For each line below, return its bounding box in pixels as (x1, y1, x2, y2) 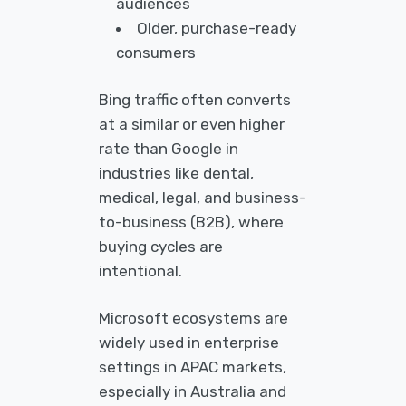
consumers (116, 43, 197, 62)
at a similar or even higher (99, 114, 285, 133)
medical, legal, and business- (99, 188, 306, 207)
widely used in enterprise (99, 333, 279, 352)
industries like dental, (99, 163, 254, 182)
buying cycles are (99, 237, 223, 256)
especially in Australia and (99, 382, 286, 401)
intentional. (99, 261, 182, 280)
